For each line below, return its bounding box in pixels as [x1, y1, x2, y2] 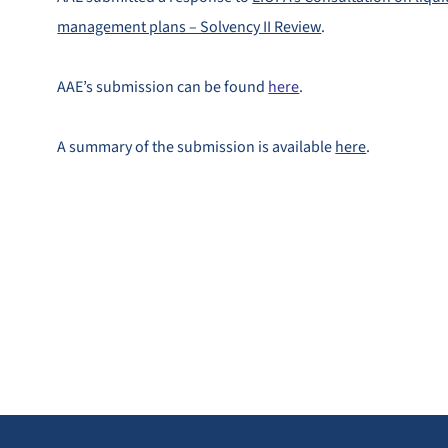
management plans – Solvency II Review [57, 16, 322, 38]
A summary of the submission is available [57, 136, 336, 158]
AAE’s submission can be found [57, 76, 269, 98]
